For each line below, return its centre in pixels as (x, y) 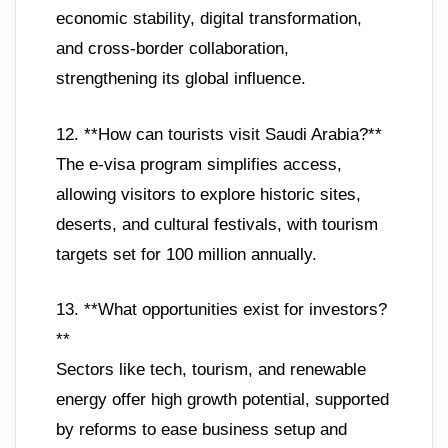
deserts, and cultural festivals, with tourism (217, 224)
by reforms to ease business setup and (201, 430)
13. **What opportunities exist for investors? (221, 310)
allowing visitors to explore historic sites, (208, 194)
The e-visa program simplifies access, (199, 164)
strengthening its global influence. (181, 79)
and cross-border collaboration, (172, 49)
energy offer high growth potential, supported (222, 400)
